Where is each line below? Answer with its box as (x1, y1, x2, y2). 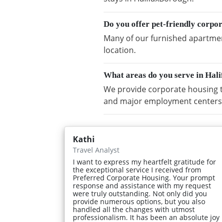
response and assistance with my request (73, 181, 211, 191)
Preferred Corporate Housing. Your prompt (73, 173, 215, 183)
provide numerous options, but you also (73, 197, 205, 207)
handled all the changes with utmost (73, 205, 195, 215)
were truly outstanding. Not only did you (73, 189, 207, 199)
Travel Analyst (73, 145, 119, 155)
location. (104, 44, 136, 55)
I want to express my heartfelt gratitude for (73, 157, 216, 167)
